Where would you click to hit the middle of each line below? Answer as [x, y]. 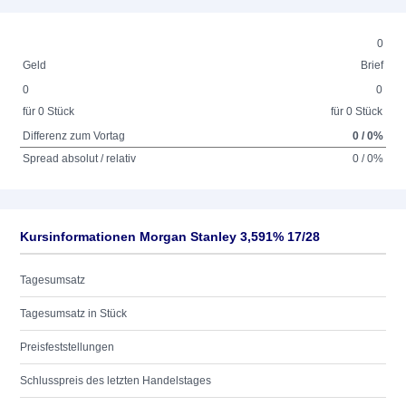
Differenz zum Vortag [74, 136]
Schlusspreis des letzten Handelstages [116, 381]
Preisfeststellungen [67, 347]
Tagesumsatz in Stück [73, 314]
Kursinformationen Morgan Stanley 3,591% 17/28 [170, 237]
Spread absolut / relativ [80, 159]
